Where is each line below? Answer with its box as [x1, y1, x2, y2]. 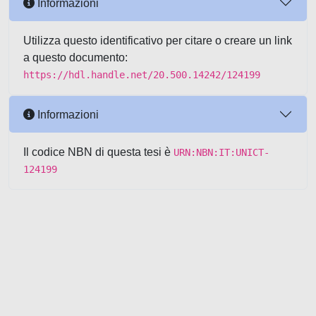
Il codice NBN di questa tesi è [23, 146, 174, 158]
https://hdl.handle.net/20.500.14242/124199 [23, 69, 260, 80]
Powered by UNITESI [6, 295, 120, 307]
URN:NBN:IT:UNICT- [174, 147, 269, 158]
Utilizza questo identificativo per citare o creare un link [23, 35, 292, 47]
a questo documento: [23, 51, 128, 63]
